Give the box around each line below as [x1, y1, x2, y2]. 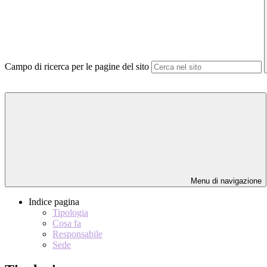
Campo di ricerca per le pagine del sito [5, 61, 149, 72]
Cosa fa [52, 218, 81, 229]
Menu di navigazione [188, 176, 262, 186]
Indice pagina [29, 197, 79, 207]
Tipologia [52, 207, 88, 218]
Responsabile [52, 229, 103, 240]
